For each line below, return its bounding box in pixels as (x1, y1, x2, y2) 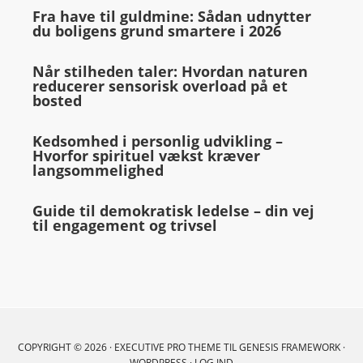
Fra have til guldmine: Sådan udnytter (32, 6, 311, 26)
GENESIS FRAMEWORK (239, 340, 340, 354)
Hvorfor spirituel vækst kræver (32, 146, 260, 165)
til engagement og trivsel (32, 216, 217, 235)
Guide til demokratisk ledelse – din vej (32, 201, 314, 220)
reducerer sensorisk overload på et (32, 76, 288, 96)
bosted (32, 91, 82, 110)
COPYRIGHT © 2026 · (18, 340, 114, 354)
